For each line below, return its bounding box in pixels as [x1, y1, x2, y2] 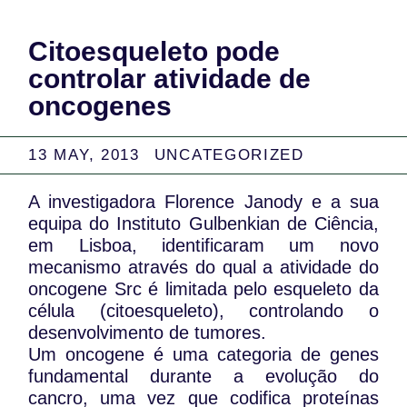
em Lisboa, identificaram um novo [28, 235, 379, 256]
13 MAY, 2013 [28, 146, 140, 164]
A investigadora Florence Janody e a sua [28, 192, 379, 213]
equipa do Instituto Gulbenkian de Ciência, [28, 213, 379, 234]
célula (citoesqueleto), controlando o [28, 301, 379, 322]
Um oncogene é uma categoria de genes [28, 344, 379, 365]
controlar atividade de [28, 64, 312, 94]
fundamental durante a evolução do [28, 366, 379, 387]
